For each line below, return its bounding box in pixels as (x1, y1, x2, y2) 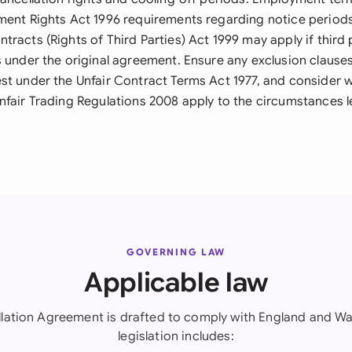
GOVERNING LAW (126, 246, 225, 258)
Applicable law (83, 266, 269, 299)
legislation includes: (118, 328, 234, 344)
